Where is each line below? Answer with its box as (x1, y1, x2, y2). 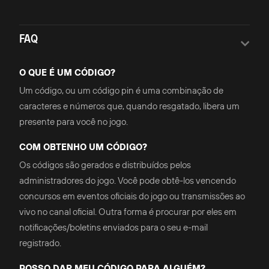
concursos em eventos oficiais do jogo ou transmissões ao (19, 190, 245, 202)
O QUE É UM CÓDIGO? (19, 67, 115, 78)
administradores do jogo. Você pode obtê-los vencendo (19, 175, 236, 186)
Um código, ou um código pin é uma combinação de (19, 85, 223, 96)
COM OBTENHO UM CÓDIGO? (19, 141, 147, 153)
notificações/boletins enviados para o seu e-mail (19, 222, 208, 233)
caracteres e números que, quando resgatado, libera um (19, 100, 240, 112)
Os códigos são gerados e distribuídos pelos (19, 159, 191, 171)
